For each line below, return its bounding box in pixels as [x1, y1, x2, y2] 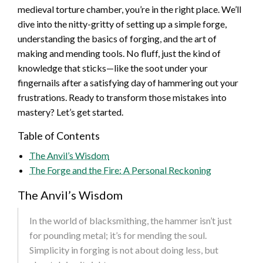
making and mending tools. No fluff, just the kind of [18, 48, 221, 59]
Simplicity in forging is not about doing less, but [29, 244, 218, 256]
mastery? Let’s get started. [18, 106, 123, 118]
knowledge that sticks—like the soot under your [18, 62, 208, 74]
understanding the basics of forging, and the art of [18, 33, 217, 45]
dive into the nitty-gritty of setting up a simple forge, [18, 18, 227, 30]
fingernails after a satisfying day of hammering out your [18, 77, 238, 89]
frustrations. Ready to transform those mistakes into [18, 92, 227, 103]
